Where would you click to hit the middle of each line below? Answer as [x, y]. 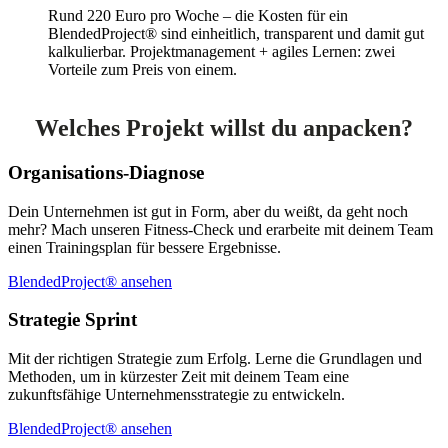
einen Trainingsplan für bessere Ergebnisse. [144, 247]
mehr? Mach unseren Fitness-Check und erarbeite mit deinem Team [220, 229]
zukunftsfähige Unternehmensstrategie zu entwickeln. [176, 394]
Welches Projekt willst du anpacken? [224, 127]
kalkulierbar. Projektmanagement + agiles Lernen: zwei [221, 51]
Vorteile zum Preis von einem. [142, 69]
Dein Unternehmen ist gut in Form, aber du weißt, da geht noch [208, 211]
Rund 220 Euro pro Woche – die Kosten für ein [198, 15]
